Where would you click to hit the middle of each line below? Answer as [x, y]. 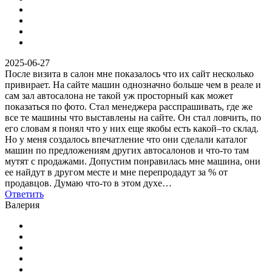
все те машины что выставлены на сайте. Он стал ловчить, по [133, 117]
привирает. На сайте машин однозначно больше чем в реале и [133, 84]
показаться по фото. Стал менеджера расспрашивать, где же [129, 106]
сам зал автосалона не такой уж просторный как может [119, 95]
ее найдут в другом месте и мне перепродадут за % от [116, 172]
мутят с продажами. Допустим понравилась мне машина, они [133, 161]
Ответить [24, 194]
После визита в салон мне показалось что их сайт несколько [129, 73]
